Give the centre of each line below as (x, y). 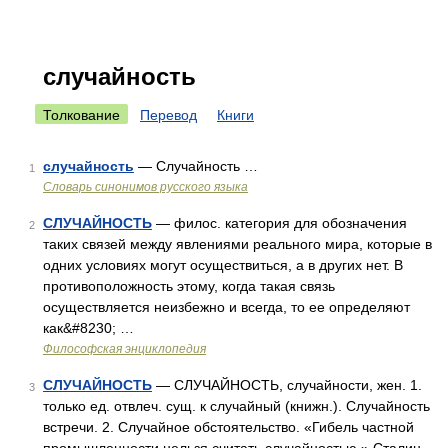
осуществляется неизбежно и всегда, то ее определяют (226, 307)
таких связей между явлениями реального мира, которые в (237, 244)
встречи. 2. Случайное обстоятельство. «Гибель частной (228, 427)
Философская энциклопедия (124, 349)
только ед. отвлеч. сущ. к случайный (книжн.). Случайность (236, 406)
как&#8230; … (88, 328)
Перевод (168, 115)
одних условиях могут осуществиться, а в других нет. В (223, 265)
